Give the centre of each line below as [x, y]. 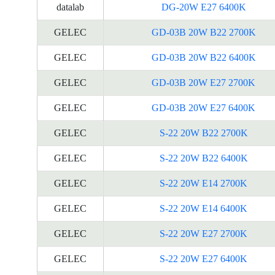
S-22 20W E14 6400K [203, 208]
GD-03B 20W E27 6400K [203, 108]
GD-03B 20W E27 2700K [203, 83]
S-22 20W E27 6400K [203, 259]
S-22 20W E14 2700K [203, 183]
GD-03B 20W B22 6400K [203, 57]
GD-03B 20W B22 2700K [203, 32]
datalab [70, 7]
